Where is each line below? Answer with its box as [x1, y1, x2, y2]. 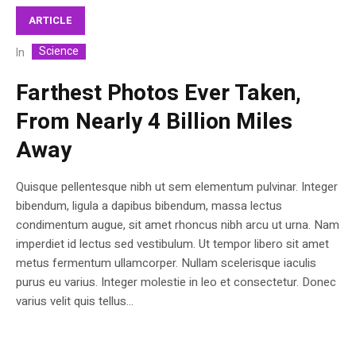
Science [39, 42, 79, 60]
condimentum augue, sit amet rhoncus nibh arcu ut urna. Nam [16, 215, 339, 234]
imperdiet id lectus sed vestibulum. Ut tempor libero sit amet [16, 234, 329, 253]
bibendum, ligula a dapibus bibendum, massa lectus [16, 196, 282, 215]
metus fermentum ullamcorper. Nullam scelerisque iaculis [16, 253, 316, 272]
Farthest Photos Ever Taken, [16, 76, 301, 110]
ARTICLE [29, 13, 72, 29]
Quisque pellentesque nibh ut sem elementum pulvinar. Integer [16, 177, 338, 195]
